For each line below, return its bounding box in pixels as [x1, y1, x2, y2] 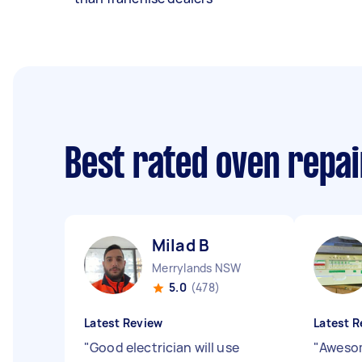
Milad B [152, 234, 210, 256]
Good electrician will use [90, 339, 239, 356]
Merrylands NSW [152, 260, 242, 276]
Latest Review [84, 315, 163, 330]
